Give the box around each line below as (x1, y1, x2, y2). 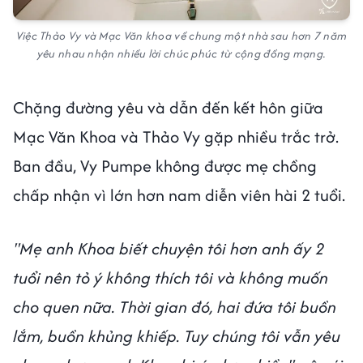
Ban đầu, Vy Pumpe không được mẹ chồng (13, 153, 317, 177)
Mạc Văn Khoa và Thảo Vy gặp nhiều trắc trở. (13, 124, 339, 148)
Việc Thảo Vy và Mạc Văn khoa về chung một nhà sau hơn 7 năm (15, 27, 348, 44)
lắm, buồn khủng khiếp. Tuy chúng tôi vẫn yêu (13, 323, 340, 348)
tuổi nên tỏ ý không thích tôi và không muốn (13, 265, 328, 289)
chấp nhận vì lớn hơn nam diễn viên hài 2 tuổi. (13, 182, 345, 207)
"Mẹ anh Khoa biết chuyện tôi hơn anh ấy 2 (13, 236, 324, 260)
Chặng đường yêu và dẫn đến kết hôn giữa (13, 95, 323, 119)
